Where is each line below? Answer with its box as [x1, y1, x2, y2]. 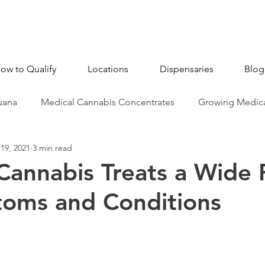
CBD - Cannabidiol [10, 144, 89, 155]
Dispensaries [160, 63, 214, 75]
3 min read [33, 142, 72, 153]
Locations [88, 63, 128, 75]
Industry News [112, 144, 171, 155]
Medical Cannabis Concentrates [41, 96, 174, 108]
